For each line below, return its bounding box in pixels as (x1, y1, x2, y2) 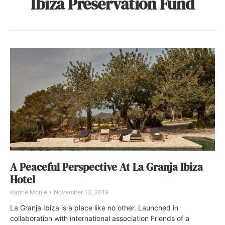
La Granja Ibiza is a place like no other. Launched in (10, 203, 178, 212)
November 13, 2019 (52, 188, 108, 196)
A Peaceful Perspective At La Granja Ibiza (10, 159, 203, 174)
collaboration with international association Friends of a (10, 213, 189, 222)
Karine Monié (10, 188, 49, 196)
